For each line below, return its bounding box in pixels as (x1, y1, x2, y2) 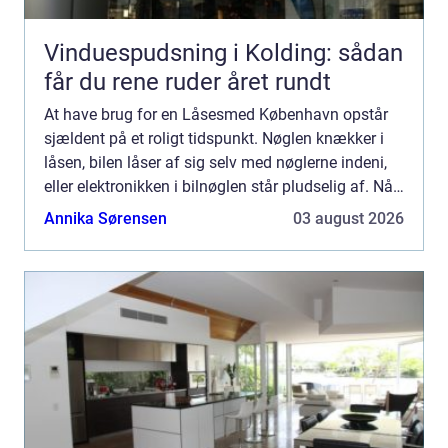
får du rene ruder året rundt (44, 68, 331, 96)
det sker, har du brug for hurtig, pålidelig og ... (44, 201, 360, 220)
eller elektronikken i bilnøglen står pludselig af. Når (44, 177, 398, 196)
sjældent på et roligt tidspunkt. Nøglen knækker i (44, 129, 384, 148)
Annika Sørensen (44, 209, 167, 228)
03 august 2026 (293, 209, 404, 228)
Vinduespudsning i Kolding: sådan (44, 39, 403, 67)
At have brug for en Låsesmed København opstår (44, 105, 388, 124)
